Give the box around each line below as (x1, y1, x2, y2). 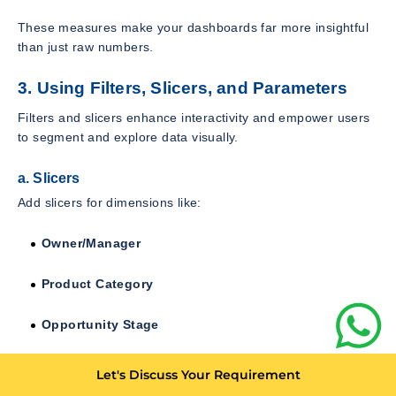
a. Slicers (18, 170, 80, 186)
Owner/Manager (42, 236, 141, 251)
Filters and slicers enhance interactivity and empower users (18, 110, 370, 125)
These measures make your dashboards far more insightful (18, 19, 369, 34)
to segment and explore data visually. (18, 129, 239, 144)
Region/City (42, 358, 117, 373)
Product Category (42, 277, 154, 292)
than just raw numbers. (18, 39, 154, 54)
